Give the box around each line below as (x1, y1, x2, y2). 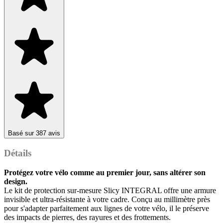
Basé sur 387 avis (8, 129, 60, 137)
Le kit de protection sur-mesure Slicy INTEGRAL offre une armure (4, 186, 216, 195)
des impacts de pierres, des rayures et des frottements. (4, 213, 171, 222)
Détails (4, 147, 31, 158)
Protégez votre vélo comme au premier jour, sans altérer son (4, 168, 206, 177)
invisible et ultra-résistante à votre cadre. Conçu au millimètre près (4, 195, 210, 204)
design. (4, 177, 27, 186)
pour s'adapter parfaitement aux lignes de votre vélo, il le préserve (4, 204, 209, 213)
